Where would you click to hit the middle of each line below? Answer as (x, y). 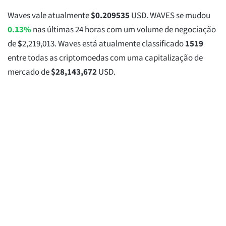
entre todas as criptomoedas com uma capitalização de (105, 58)
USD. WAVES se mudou (170, 16)
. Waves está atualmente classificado (120, 44)
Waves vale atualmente (49, 16)
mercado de (29, 72)
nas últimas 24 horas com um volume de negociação (124, 30)
